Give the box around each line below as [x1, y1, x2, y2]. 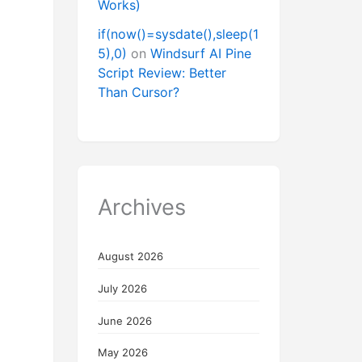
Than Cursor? [98, 84, 179, 101]
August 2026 [98, 250, 163, 263]
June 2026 [98, 314, 152, 327]
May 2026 [98, 346, 148, 360]
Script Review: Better [98, 65, 226, 82]
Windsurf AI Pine [150, 45, 251, 62]
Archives [98, 194, 186, 221]
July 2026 [98, 281, 147, 295]
